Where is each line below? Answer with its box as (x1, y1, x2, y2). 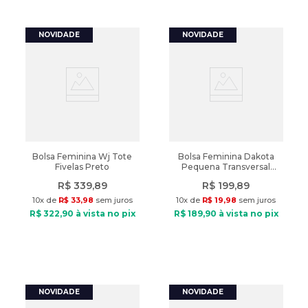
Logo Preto (201, 172, 250, 182)
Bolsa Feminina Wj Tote (32, 151, 132, 162)
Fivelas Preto (55, 162, 109, 172)
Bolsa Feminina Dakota (177, 151, 274, 162)
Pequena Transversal (181, 162, 270, 172)
